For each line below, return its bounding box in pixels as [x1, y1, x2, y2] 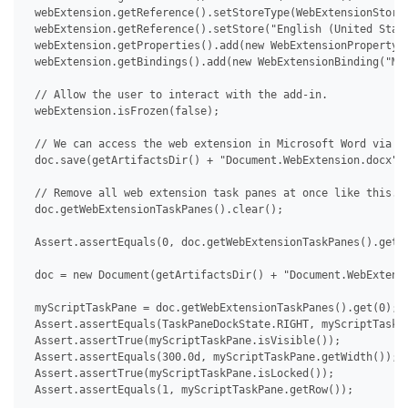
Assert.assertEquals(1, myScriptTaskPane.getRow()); [28, 383, 353, 397]
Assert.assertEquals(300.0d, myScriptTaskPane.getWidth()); [28, 351, 398, 364]
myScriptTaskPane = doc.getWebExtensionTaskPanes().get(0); [28, 301, 398, 315]
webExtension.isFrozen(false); [28, 105, 219, 118]
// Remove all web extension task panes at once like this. [28, 187, 398, 200]
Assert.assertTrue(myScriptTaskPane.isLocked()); [28, 367, 334, 381]
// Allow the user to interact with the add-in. [28, 88, 328, 102]
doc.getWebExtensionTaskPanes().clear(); [28, 203, 283, 217]
